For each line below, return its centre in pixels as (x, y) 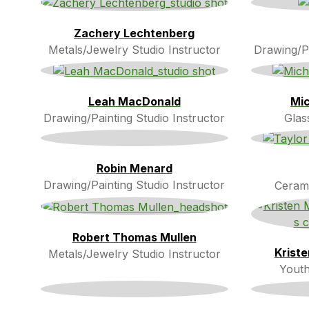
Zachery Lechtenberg (134, 33)
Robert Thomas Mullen (134, 238)
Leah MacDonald (134, 101)
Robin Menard (134, 168)
